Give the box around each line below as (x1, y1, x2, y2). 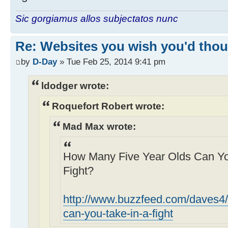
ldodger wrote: (41, 79, 109, 91)
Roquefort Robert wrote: (52, 100, 164, 112)
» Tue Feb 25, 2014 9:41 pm (57, 56, 165, 67)
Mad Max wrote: (63, 121, 136, 132)
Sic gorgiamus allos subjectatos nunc (15, 13, 178, 24)
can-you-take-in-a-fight (63, 208, 173, 220)
